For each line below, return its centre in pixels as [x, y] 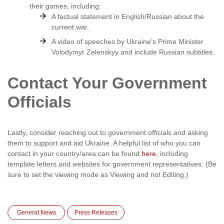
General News [36, 212]
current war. [70, 27]
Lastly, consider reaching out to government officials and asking [108, 132]
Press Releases [96, 212]
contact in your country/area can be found [74, 153]
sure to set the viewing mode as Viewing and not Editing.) [98, 174]
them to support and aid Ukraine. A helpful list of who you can [104, 143]
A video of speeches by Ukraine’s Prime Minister [127, 41]
